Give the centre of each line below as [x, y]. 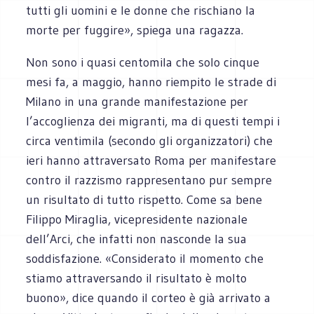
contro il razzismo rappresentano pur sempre [149, 180]
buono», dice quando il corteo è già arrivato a [149, 298]
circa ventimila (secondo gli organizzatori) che [150, 141]
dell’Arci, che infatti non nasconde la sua [137, 239]
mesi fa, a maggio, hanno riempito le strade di [151, 82]
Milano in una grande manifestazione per [137, 101]
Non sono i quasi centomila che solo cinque [143, 62]
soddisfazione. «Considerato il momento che [145, 258]
